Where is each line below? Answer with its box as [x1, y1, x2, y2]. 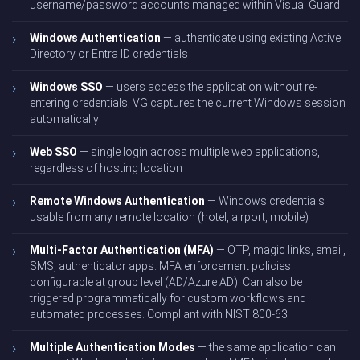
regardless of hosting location [30, 162, 182, 175]
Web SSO [30, 145, 77, 159]
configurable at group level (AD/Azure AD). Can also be [30, 276, 302, 289]
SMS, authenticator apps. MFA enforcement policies [30, 260, 291, 273]
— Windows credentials [205, 194, 325, 208]
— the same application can [195, 341, 336, 354]
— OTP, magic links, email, [214, 243, 346, 257]
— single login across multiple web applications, [77, 145, 320, 159]
